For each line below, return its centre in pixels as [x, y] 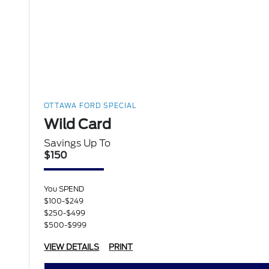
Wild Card [78, 125]
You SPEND [64, 189]
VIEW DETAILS [72, 247]
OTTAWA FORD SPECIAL [90, 106]
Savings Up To [77, 144]
